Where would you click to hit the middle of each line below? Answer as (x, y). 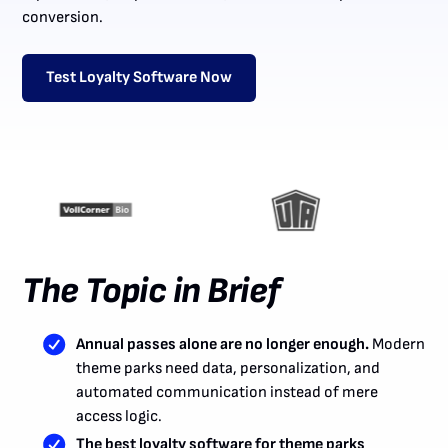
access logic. (118, 416)
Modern (396, 344)
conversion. (63, 17)
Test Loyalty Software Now (139, 77)
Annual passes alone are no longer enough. (222, 344)
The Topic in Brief (151, 291)
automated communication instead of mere (226, 392)
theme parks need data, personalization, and (227, 368)
